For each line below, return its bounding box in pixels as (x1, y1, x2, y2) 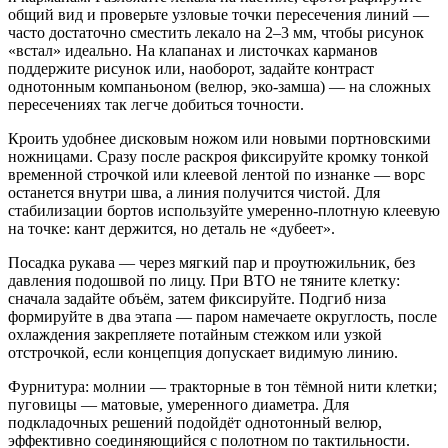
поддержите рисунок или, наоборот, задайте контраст (8, 59, 374, 77)
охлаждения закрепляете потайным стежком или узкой (8, 325, 382, 343)
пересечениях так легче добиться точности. (8, 95, 304, 113)
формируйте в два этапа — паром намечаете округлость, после (8, 307, 437, 325)
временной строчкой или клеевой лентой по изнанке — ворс (8, 165, 425, 183)
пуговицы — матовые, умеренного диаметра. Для (8, 395, 349, 413)
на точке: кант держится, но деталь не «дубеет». (8, 219, 335, 237)
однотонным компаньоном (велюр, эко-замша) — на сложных (8, 77, 431, 95)
